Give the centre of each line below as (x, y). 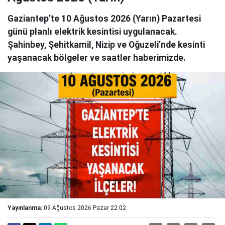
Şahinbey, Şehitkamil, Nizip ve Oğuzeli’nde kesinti (106, 45)
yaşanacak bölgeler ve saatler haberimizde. (97, 58)
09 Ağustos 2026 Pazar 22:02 (85, 208)
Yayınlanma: (25, 208)
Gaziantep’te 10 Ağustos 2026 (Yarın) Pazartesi (104, 19)
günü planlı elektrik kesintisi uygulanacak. (92, 32)
